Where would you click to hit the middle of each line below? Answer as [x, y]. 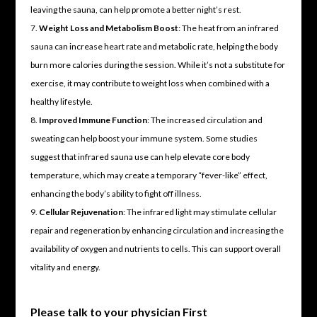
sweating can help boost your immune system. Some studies [144, 138]
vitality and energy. [65, 267]
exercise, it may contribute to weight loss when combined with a [150, 83]
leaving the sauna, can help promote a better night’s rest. [136, 9]
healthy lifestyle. [61, 101]
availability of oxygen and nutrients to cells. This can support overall [155, 248]
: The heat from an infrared [228, 28]
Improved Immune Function [93, 120]
